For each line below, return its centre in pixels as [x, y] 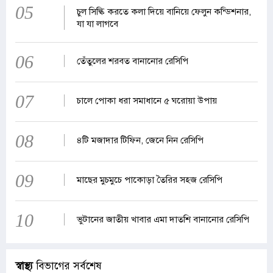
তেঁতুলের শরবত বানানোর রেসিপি [132, 61]
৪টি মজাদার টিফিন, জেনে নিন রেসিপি [140, 140]
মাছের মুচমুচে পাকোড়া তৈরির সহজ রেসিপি [149, 179]
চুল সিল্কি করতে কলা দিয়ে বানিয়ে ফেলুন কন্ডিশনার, [164, 11]
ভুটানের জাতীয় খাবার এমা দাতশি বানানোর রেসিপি [163, 219]
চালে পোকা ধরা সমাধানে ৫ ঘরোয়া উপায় [147, 100]
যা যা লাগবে [97, 23]
